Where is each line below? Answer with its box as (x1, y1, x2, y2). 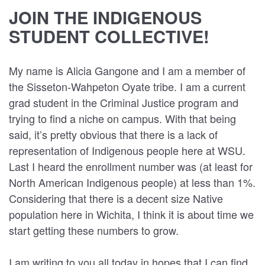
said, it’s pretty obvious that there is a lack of (9, 127, 218, 142)
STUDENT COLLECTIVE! (9, 24, 209, 49)
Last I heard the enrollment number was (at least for (9, 159, 253, 174)
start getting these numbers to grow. (9, 222, 179, 238)
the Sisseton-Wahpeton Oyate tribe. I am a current (9, 79, 245, 94)
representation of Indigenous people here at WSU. (9, 143, 245, 158)
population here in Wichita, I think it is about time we (9, 206, 254, 222)
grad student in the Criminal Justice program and (9, 95, 238, 110)
